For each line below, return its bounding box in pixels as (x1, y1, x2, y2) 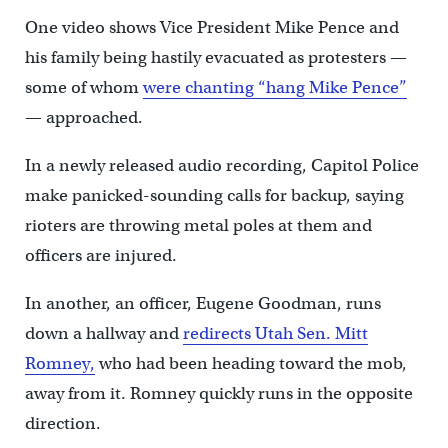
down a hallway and (24, 322, 183, 344)
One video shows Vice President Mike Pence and (24, 16, 399, 38)
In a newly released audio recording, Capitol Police (24, 154, 419, 176)
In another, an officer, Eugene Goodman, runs (24, 292, 381, 314)
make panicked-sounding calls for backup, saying (24, 184, 404, 206)
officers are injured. (24, 244, 177, 266)
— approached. (24, 106, 143, 128)
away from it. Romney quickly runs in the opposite (24, 382, 413, 404)
